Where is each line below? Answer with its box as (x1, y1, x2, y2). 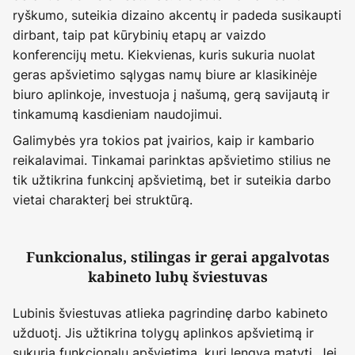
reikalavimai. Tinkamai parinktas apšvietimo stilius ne (13, 151, 330, 169)
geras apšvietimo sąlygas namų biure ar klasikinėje (13, 65, 317, 83)
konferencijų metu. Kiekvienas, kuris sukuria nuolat (13, 45, 315, 63)
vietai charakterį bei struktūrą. (13, 190, 193, 208)
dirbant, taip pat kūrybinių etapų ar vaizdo (13, 25, 266, 44)
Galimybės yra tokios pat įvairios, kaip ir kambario (13, 131, 315, 149)
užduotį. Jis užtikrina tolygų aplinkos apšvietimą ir (13, 323, 314, 342)
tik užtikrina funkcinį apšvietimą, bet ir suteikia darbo (13, 170, 331, 189)
